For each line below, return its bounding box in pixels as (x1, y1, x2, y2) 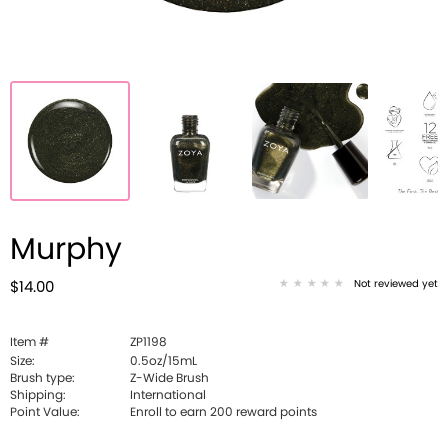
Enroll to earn (130, 406, 210, 418)
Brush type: (10, 372, 75, 384)
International (130, 389, 206, 401)
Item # (10, 336, 49, 348)
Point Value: (10, 406, 80, 418)
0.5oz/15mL (130, 355, 197, 367)
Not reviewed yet (354, 279, 438, 289)
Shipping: (10, 389, 66, 401)
